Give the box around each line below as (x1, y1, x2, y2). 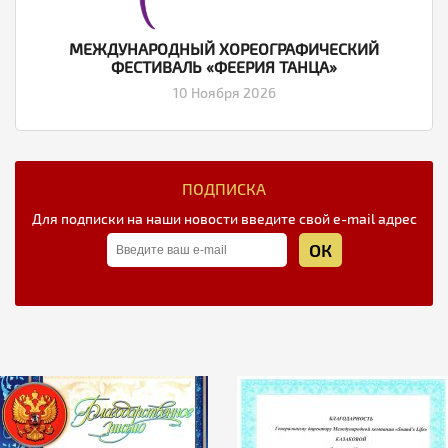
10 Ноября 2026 (172, 84, 276, 102)
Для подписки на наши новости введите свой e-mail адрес (31, 210, 417, 228)
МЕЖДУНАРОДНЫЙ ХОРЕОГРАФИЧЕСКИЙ (69, 39, 379, 59)
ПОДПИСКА (182, 179, 266, 199)
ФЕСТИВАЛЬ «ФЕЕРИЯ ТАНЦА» (111, 57, 337, 77)
